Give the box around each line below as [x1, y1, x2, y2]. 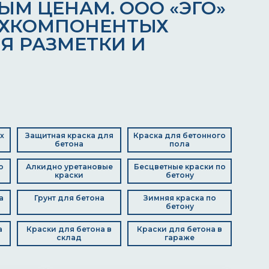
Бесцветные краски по [133, 162, 226, 171]
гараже [165, 233, 195, 242]
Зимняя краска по [143, 193, 216, 202]
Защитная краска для [25, 131, 113, 140]
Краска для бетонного [133, 131, 226, 140]
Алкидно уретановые [25, 162, 113, 171]
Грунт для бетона [34, 193, 104, 202]
